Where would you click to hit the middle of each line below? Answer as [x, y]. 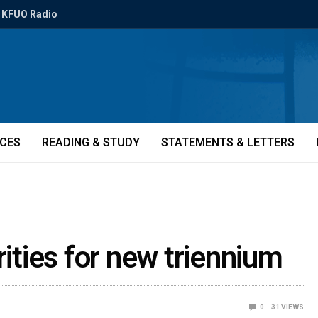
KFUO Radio [29, 14]
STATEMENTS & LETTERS [228, 142]
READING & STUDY [91, 142]
